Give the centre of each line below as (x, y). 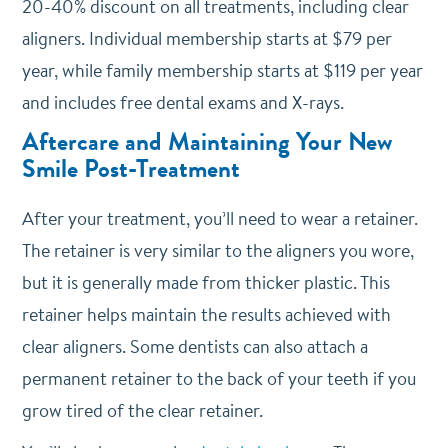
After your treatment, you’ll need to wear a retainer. (219, 218)
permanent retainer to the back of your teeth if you (218, 378)
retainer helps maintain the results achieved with (206, 314)
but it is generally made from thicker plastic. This (205, 282)
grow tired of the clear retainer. (144, 410)
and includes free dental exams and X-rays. (182, 102)
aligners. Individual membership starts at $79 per (206, 38)
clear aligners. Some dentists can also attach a (194, 346)
